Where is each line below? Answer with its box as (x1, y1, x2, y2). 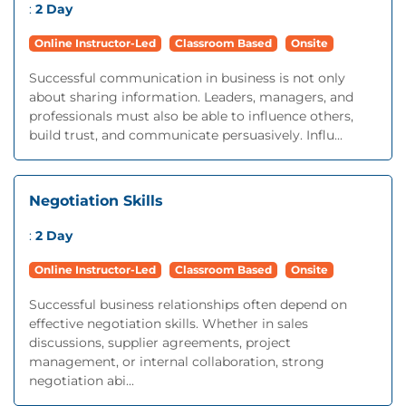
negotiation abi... (29, 372, 134, 389)
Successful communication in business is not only (29, 70, 345, 86)
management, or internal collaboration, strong (29, 353, 324, 370)
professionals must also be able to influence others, (29, 108, 353, 124)
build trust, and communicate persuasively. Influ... (29, 127, 343, 143)
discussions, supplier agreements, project (29, 334, 291, 351)
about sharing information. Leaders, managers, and (29, 89, 353, 105)
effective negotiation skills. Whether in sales (29, 315, 308, 332)
